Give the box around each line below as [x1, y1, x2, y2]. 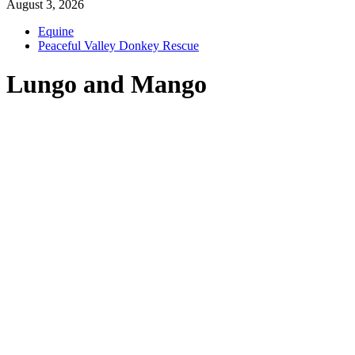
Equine [38, 24, 74, 38]
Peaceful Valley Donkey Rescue [38, 38, 199, 52]
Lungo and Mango [6, 70, 207, 99]
